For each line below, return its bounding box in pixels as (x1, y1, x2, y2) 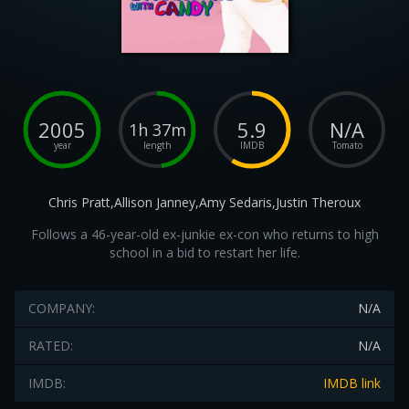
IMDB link (323, 374, 381, 392)
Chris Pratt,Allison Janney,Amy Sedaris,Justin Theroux (48, 194, 361, 211)
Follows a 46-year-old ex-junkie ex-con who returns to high (30, 225, 379, 243)
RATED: (28, 337, 73, 354)
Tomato (331, 139, 362, 152)
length (142, 139, 172, 152)
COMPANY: (28, 299, 95, 317)
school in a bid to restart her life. (109, 244, 300, 261)
